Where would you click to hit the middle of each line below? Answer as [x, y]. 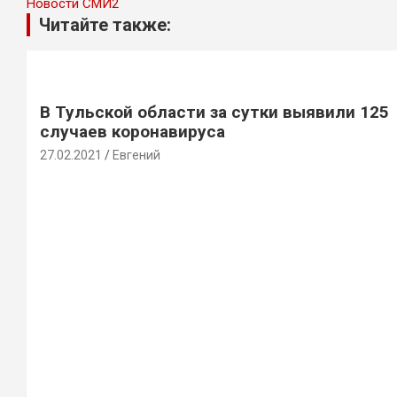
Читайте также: [105, 25]
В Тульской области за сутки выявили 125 [214, 112]
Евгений [136, 155]
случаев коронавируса [132, 132]
